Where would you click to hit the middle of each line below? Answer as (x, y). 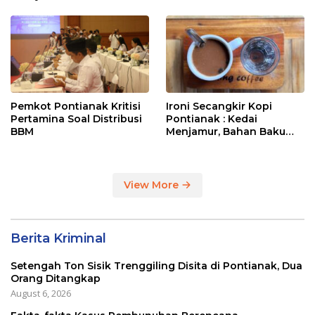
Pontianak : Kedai (212, 119)
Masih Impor (198, 144)
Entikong (34, 8)
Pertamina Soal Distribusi (76, 119)
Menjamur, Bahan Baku (226, 132)
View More (153, 185)
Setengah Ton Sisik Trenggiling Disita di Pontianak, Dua (156, 266)
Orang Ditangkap (56, 279)
